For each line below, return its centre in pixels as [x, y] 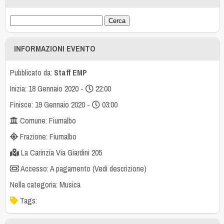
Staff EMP [70, 73]
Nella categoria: [34, 185]
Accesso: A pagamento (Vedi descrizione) [82, 169]
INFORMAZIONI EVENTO [55, 49]
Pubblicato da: [32, 73]
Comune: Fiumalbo [47, 121]
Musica [70, 185]
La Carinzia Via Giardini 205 [60, 153]
